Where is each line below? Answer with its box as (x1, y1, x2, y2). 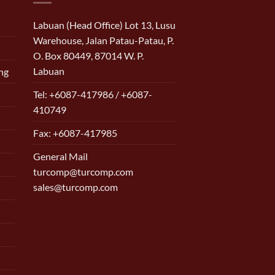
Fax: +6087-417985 (33, 126, 117, 139)
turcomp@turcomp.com (33, 165, 133, 177)
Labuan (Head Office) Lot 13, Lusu (33, 18, 176, 31)
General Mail (33, 150, 88, 162)
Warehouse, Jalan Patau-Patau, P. (33, 34, 174, 46)
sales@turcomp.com (33, 180, 118, 193)
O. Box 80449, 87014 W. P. (33, 49, 144, 61)
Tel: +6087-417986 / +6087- (33, 88, 152, 100)
